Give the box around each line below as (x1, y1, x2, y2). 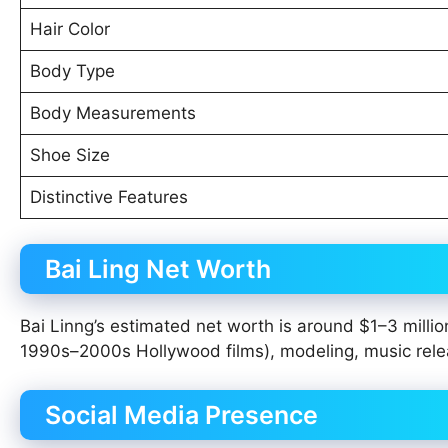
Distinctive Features (29, 186, 188, 207)
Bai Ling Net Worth (45, 254, 271, 285)
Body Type (29, 60, 115, 81)
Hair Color (29, 18, 110, 39)
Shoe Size (29, 144, 110, 165)
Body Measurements (29, 102, 196, 123)
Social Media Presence (45, 399, 318, 430)
